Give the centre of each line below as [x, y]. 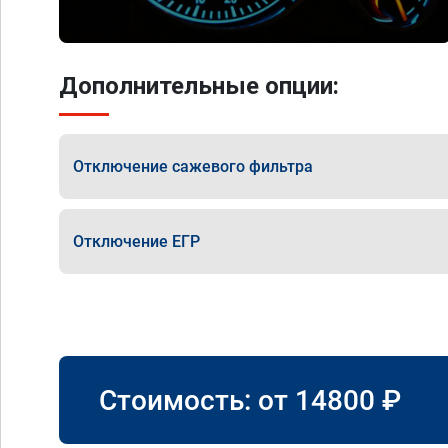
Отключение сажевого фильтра [193, 166]
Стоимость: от [197, 400]
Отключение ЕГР [136, 241]
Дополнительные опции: [199, 86]
